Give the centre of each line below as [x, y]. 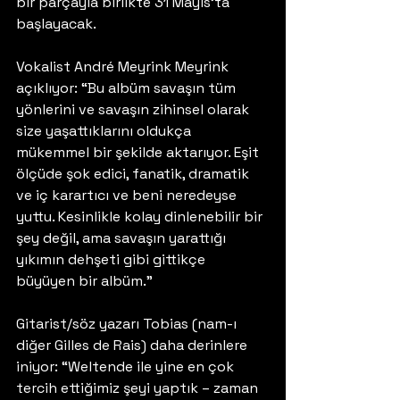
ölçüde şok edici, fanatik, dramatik [134, 174]
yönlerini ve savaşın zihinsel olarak [134, 109]
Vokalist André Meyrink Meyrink [124, 67]
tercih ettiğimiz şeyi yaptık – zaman [139, 388]
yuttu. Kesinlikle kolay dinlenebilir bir [141, 217]
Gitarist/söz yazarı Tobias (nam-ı [128, 324]
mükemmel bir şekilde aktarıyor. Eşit [139, 152]
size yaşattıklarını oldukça [105, 131]
